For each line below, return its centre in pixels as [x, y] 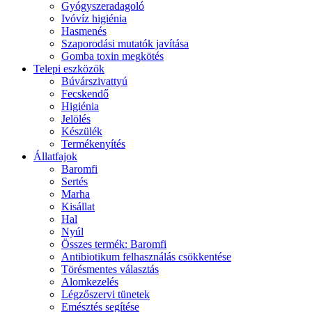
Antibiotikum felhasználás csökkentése [146, 257]
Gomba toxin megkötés [112, 56]
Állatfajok [55, 157]
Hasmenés [84, 31]
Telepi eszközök [69, 69]
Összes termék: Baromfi [114, 244]
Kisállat [78, 207]
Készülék [82, 132]
